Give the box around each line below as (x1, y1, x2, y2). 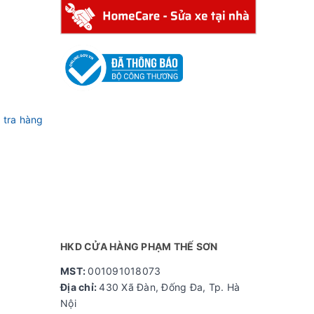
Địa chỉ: (60, 281, 100, 294)
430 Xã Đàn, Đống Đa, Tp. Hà (99, 281, 240, 294)
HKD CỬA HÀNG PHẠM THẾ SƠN (60, 240, 218, 253)
